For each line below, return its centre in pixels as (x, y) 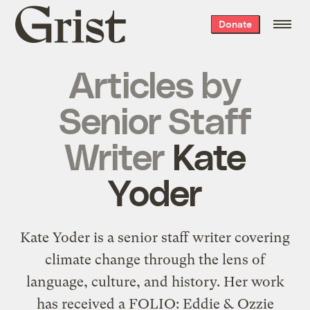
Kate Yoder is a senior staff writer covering (155, 237)
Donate (235, 24)
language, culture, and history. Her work (155, 282)
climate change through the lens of (155, 259)
